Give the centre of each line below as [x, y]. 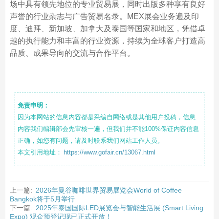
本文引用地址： [40, 152]
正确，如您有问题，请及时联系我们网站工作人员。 [90, 141]
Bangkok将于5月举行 [42, 199]
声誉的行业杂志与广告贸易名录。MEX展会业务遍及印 [104, 16]
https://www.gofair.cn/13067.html [109, 152]
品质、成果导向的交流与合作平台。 [72, 53]
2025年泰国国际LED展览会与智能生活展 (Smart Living [119, 208]
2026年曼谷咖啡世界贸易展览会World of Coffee [109, 190]
